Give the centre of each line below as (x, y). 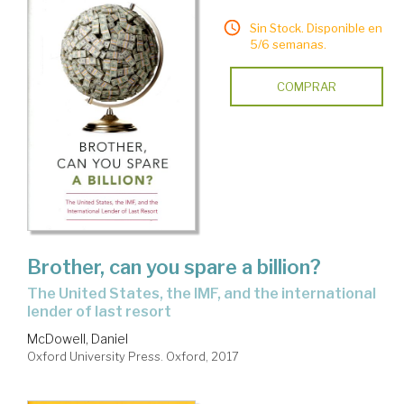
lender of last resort (99, 312)
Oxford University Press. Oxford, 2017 (133, 357)
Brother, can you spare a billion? (174, 267)
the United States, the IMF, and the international (32, 294)
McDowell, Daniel (78, 339)
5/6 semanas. (288, 45)
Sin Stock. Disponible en (316, 28)
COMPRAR (306, 87)
